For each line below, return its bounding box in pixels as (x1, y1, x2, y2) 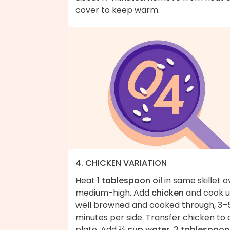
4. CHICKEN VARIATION (75, 157, 167, 169)
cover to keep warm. (75, 4, 160, 16)
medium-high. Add (75, 186, 151, 199)
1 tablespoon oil (97, 174, 162, 186)
